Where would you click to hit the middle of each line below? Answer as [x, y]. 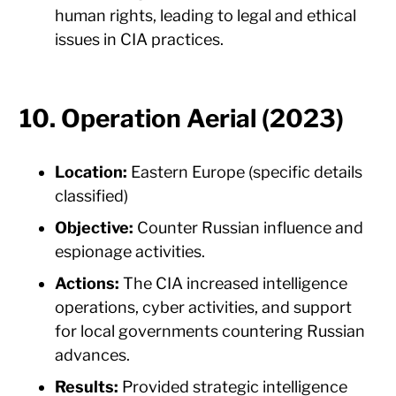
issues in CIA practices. [140, 40]
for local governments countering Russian [210, 331]
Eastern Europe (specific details [245, 172]
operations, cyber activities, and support [204, 308]
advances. [93, 355]
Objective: [95, 228]
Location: [91, 172]
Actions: [88, 284]
